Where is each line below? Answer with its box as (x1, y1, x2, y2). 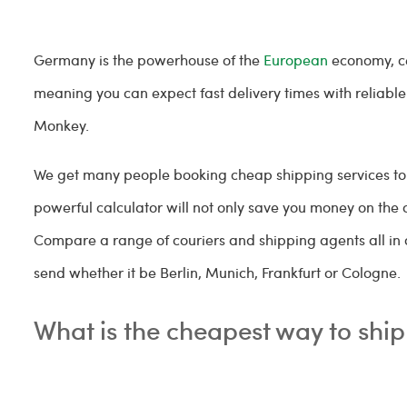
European (263, 50, 329, 69)
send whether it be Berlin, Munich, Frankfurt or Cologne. (34, 263, 402, 282)
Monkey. (34, 115, 94, 134)
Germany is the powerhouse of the (34, 50, 264, 69)
